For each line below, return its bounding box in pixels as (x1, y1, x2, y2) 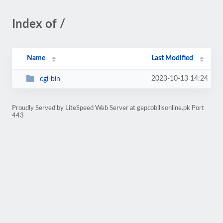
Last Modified (151, 55, 194, 62)
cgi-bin (39, 75, 60, 83)
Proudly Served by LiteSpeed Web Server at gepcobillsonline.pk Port (12, 105, 204, 111)
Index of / (12, 18, 65, 30)
